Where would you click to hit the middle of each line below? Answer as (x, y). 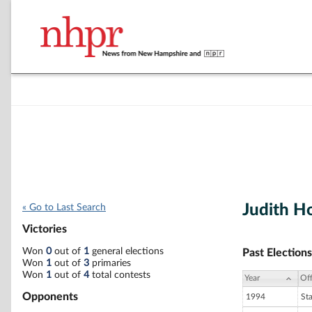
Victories (45, 229)
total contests (120, 275)
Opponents (50, 296)
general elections (126, 251)
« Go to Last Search (64, 208)
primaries (110, 263)
